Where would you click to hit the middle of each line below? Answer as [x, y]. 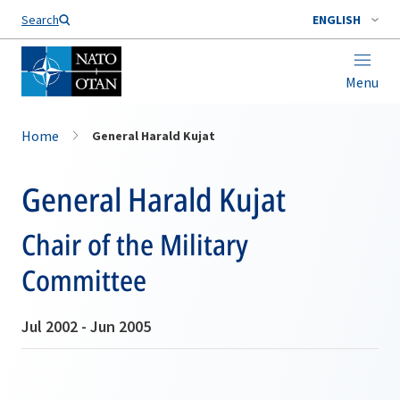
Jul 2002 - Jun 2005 [86, 326]
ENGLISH [337, 20]
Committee [84, 280]
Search [40, 20]
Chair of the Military [135, 244]
